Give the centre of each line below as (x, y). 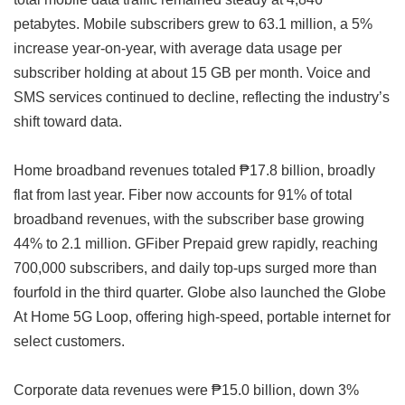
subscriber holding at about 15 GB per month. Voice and (192, 73)
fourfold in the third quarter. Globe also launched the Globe (200, 292)
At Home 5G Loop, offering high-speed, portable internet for (202, 317)
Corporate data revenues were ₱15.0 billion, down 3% (186, 390)
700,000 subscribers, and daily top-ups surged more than (195, 268)
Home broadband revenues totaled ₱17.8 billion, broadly (194, 170)
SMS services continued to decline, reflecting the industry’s (202, 97)
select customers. (69, 341)
